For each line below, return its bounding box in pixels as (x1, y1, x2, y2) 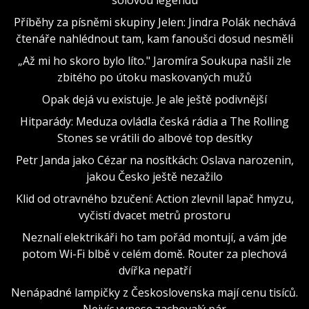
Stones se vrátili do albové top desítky (57, 130, 252, 146)
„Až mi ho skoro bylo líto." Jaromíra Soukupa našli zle (18, 52, 291, 68)
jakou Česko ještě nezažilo (86, 168, 223, 184)
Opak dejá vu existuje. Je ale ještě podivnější (42, 91, 267, 107)
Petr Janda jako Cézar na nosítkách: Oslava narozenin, (15, 152, 294, 168)
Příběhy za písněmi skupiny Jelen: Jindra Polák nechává (13, 14, 296, 30)
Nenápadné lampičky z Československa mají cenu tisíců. (11, 284, 298, 300)
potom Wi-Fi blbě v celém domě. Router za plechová (22, 246, 287, 261)
